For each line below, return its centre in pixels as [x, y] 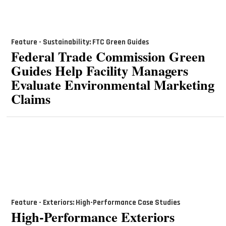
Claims [31, 98]
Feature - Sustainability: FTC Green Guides [80, 42]
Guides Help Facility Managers [99, 70]
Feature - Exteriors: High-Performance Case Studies [95, 203]
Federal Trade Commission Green [108, 56]
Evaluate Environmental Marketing [112, 84]
